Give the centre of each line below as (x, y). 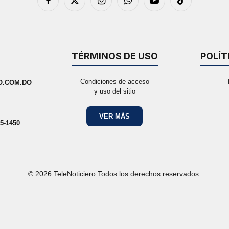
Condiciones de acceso (114, 81)
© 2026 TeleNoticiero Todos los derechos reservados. (114, 174)
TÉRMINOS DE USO (114, 56)
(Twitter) (87, 14)
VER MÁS (114, 116)
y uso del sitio (114, 91)
